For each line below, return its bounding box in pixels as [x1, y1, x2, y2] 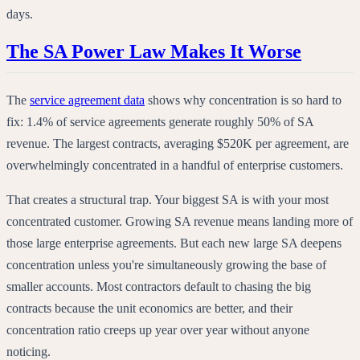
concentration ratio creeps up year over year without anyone [6, 323, 309, 337]
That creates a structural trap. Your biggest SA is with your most [6, 193, 329, 207]
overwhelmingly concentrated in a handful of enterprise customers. [6, 158, 343, 173]
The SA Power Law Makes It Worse [6, 41, 301, 63]
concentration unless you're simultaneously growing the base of [6, 258, 326, 272]
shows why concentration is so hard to [145, 93, 342, 108]
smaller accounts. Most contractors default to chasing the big [6, 280, 311, 294]
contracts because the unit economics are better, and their [6, 301, 292, 316]
